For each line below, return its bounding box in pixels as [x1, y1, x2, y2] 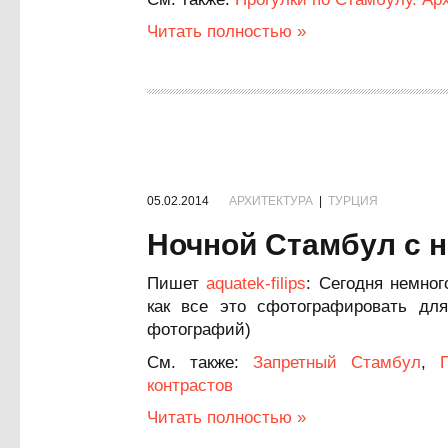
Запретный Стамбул [253, 353, 422, 372]
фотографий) [147, 320, 251, 339]
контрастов [147, 376, 233, 395]
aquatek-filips [206, 274, 307, 293]
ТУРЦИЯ [328, 194, 378, 208]
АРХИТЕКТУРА [229, 194, 313, 208]
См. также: [147, 353, 254, 372]
